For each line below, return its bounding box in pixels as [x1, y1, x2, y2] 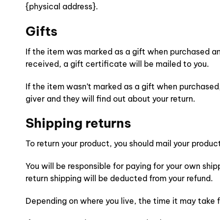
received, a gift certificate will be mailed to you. [26, 58, 209, 69]
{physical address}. [26, 1, 98, 12]
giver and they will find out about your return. [26, 93, 195, 104]
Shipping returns [26, 115, 131, 132]
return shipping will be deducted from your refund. [26, 173, 213, 183]
